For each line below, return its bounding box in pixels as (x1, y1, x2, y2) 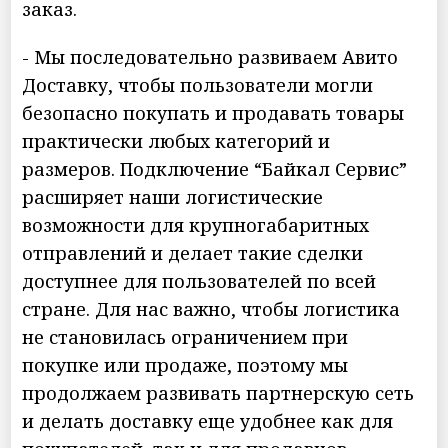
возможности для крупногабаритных (22, 212, 370, 237)
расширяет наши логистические (22, 184, 324, 209)
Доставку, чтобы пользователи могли (22, 72, 374, 97)
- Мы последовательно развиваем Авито (22, 44, 399, 69)
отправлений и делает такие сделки (22, 240, 364, 265)
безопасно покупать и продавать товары (22, 100, 405, 125)
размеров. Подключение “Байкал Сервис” (22, 156, 408, 181)
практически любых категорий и (22, 128, 331, 153)
